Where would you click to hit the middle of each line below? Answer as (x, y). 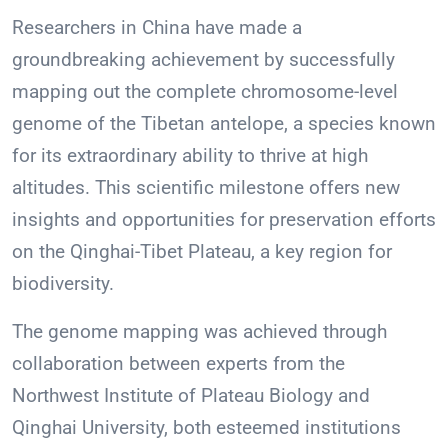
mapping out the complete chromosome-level (205, 92)
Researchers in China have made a (157, 28)
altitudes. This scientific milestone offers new (206, 188)
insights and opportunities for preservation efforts (224, 220)
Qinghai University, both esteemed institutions (206, 428)
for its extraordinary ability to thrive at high (190, 156)
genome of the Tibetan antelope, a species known (224, 124)
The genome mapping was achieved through (199, 332)
